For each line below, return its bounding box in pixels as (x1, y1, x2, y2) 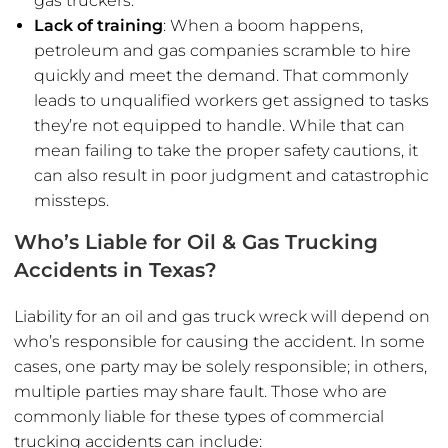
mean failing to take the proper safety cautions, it (34, 141, 418, 161)
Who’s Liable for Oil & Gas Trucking (14, 230, 378, 255)
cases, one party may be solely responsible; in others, (14, 357, 427, 377)
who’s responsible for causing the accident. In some (14, 332, 425, 352)
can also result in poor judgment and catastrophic (34, 166, 429, 186)
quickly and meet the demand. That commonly (34, 66, 408, 86)
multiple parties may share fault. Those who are (14, 382, 387, 402)
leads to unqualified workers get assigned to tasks (34, 91, 429, 111)
